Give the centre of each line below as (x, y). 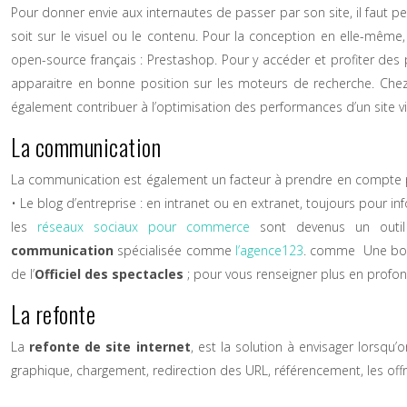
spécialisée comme (174, 250)
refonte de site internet (110, 347)
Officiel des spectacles (109, 274)
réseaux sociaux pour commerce (144, 227)
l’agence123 (269, 250)
